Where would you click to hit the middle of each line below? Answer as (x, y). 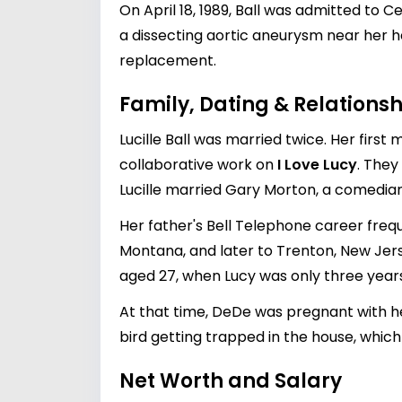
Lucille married (172, 190)
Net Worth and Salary (231, 381)
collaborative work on (198, 165)
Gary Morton (271, 190)
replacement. (168, 61)
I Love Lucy (317, 165)
